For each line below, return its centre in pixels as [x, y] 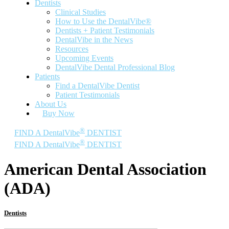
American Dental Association [105, 169]
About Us [51, 104]
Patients [47, 76]
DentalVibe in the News [94, 40]
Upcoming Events [84, 58]
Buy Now [59, 113]
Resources [72, 49]
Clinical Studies [81, 12]
